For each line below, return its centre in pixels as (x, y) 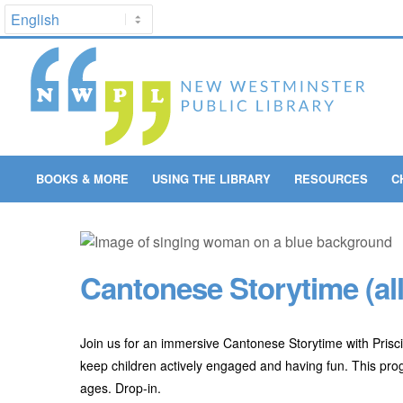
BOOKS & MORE (82, 179)
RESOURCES (331, 179)
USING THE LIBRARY (211, 179)
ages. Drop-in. (121, 387)
